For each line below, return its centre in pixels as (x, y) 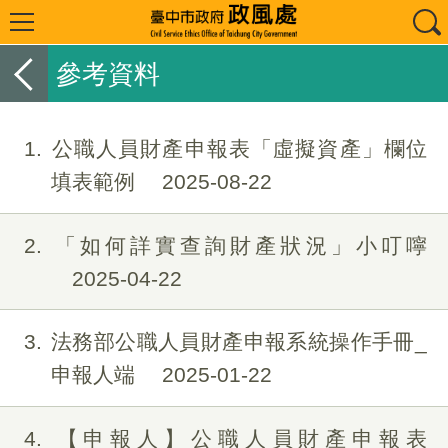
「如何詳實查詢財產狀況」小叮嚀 (238, 245)
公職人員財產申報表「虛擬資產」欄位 (238, 148)
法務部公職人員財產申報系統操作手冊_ (238, 342)
